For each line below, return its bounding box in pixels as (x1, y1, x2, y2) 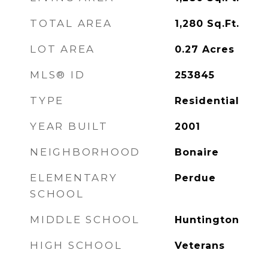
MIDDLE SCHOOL (30, 214, 140, 226)
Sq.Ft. (206, 18, 239, 29)
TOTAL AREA (30, 17, 112, 29)
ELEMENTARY (30, 172, 118, 184)
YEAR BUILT (30, 120, 108, 132)
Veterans (174, 240, 225, 251)
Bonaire (174, 147, 219, 158)
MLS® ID (30, 69, 86, 81)
